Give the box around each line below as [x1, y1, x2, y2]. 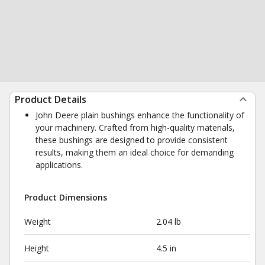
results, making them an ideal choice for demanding [35, 147, 234, 158]
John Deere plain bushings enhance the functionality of [35, 109, 244, 121]
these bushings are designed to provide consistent [35, 134, 228, 146]
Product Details [15, 93, 86, 106]
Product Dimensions [24, 192, 107, 203]
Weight [24, 216, 51, 227]
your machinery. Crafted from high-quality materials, [35, 122, 235, 133]
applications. [35, 159, 83, 170]
